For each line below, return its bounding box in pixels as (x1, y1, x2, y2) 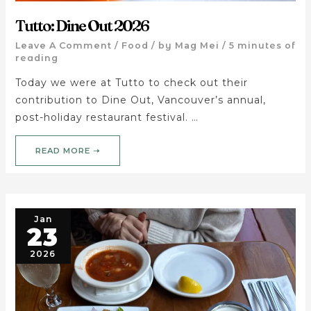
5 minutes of (228, 40, 295, 51)
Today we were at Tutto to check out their (15, 76, 248, 89)
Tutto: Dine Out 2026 (15, 16, 149, 36)
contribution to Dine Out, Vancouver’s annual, (15, 93, 266, 106)
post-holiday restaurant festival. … (15, 110, 199, 124)
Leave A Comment (15, 40, 112, 51)
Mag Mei (174, 40, 219, 51)
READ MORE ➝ (35, 146, 100, 156)
